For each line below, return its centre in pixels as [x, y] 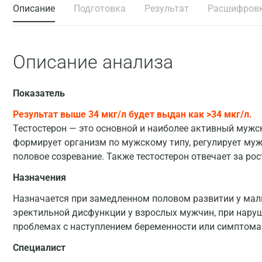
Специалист [39, 248]
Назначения [39, 177]
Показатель [39, 93]
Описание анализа [93, 62]
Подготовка [100, 8]
